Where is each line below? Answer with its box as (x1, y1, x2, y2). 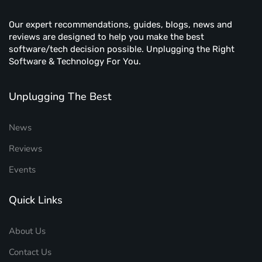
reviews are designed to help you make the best (9, 32, 204, 42)
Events (9, 164, 36, 175)
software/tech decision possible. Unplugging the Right (9, 44, 235, 54)
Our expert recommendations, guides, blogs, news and (9, 19, 232, 30)
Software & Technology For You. (9, 56, 141, 67)
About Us (9, 225, 46, 237)
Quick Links (9, 193, 63, 207)
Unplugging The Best (9, 89, 111, 104)
